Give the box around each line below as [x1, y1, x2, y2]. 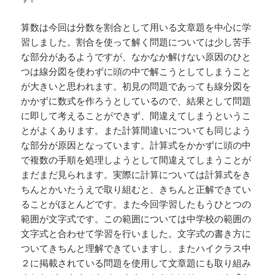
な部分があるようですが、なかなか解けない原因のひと [21, 50, 252, 63]
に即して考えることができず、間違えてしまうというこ [21, 109, 252, 122]
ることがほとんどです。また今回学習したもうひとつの [21, 198, 252, 211]
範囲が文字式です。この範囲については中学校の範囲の [21, 212, 252, 225]
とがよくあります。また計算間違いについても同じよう [21, 124, 252, 137]
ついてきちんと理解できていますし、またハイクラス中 [21, 242, 252, 255]
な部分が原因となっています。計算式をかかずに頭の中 [21, 139, 252, 152]
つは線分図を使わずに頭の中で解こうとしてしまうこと [21, 65, 252, 78]
